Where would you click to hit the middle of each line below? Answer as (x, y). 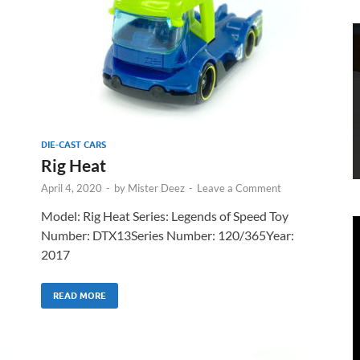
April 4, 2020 (72, 188)
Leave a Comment (239, 188)
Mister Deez (156, 188)
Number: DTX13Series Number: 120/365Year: (168, 235)
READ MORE (80, 295)
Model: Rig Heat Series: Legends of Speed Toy (165, 215)
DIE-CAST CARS (74, 144)
